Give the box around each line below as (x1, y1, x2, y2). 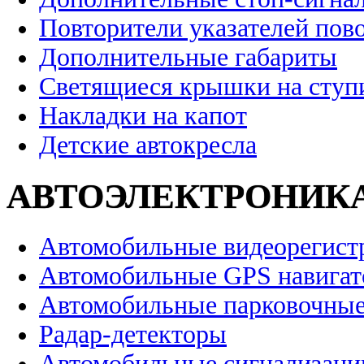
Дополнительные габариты (39, 43, 337, 72)
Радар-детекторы (39, 320, 227, 349)
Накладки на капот (39, 102, 247, 131)
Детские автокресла (39, 131, 257, 160)
